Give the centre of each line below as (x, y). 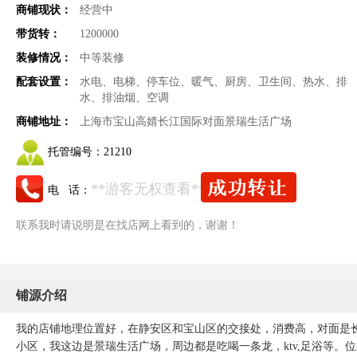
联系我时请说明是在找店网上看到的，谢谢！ (127, 225)
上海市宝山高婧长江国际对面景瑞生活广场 (186, 122)
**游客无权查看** (148, 189)
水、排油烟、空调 (124, 98)
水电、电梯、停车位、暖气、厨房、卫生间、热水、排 (214, 82)
